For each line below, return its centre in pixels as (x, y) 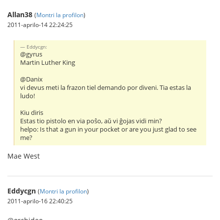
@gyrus (31, 55)
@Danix (32, 80)
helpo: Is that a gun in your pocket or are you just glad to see (109, 130)
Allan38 (20, 14)
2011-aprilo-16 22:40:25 (40, 201)
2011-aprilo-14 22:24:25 (40, 24)
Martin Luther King (48, 63)
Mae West (24, 156)
